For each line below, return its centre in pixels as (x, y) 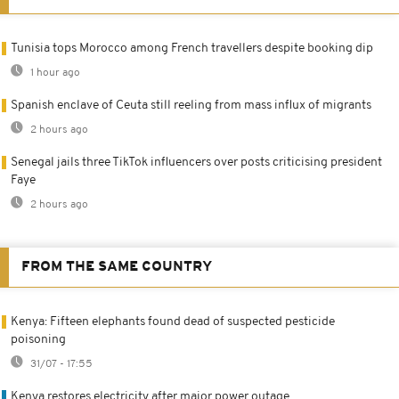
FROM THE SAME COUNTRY (117, 268)
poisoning (38, 340)
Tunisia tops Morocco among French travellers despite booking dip (192, 49)
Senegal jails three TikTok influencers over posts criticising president (196, 163)
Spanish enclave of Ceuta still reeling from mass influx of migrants (191, 106)
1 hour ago (54, 73)
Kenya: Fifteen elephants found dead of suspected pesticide (173, 322)
